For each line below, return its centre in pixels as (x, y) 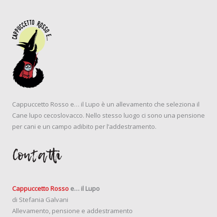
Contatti (36, 156)
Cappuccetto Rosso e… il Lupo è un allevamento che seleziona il (106, 104)
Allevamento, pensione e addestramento (72, 211)
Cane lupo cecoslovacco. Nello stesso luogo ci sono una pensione (108, 116)
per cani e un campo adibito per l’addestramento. (84, 127)
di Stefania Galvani (40, 200)
